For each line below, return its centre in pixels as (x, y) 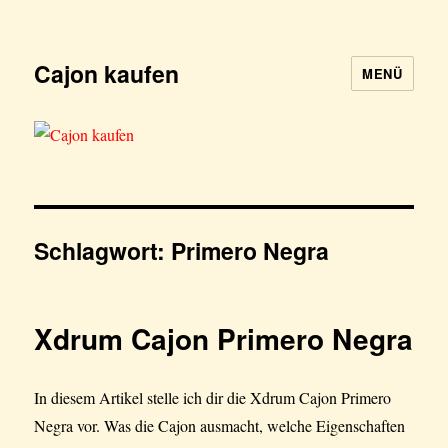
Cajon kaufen (107, 73)
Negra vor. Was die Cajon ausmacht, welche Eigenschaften (220, 426)
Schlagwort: (103, 251)
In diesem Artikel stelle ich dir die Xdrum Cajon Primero (213, 398)
